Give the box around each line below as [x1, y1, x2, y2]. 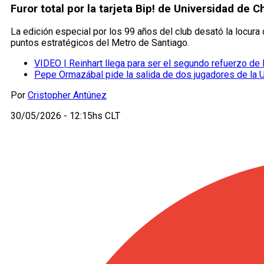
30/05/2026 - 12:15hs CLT [11, 110, 120, 122]
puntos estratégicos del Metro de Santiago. [11, 37, 189, 49]
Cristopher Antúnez [28, 90, 107, 101]
